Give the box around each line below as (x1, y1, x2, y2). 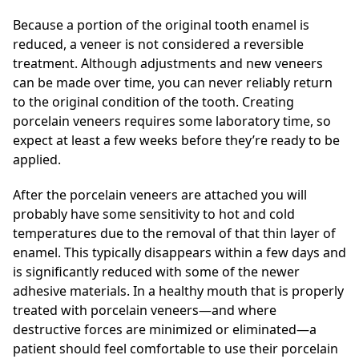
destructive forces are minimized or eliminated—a (13, 320, 317, 338)
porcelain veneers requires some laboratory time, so (13, 111, 331, 130)
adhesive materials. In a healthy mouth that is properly (13, 281, 344, 300)
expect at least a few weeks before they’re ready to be (13, 131, 340, 149)
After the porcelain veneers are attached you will (13, 185, 307, 204)
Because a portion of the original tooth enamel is (13, 15, 309, 34)
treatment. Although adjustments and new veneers (13, 54, 323, 72)
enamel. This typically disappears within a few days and (13, 243, 346, 261)
